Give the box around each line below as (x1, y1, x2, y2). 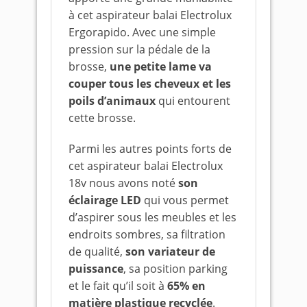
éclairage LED (69, 193, 141, 208)
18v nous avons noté (69, 175, 178, 191)
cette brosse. (69, 110, 136, 125)
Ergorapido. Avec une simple (69, 25, 216, 40)
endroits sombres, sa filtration (69, 227, 225, 242)
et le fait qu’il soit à (69, 278, 167, 293)
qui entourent (156, 93, 230, 108)
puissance (69, 261, 123, 276)
